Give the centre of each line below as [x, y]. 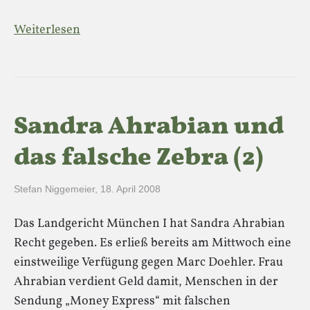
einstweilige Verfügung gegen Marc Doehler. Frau [148, 263]
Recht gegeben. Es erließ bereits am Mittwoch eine [153, 243]
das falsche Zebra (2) [139, 158]
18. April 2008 [130, 189]
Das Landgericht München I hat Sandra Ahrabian [149, 224]
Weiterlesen [47, 30]
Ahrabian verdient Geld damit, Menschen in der [146, 282]
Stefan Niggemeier [54, 189]
